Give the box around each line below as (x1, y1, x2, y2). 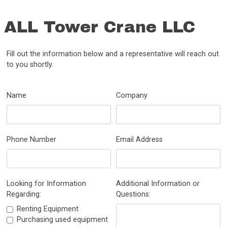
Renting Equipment (17, 205, 79, 214)
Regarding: (7, 190, 42, 199)
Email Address (116, 135, 163, 144)
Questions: (116, 190, 150, 199)
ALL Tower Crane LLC (4, 18, 196, 36)
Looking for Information (7, 179, 87, 188)
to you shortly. (7, 60, 54, 69)
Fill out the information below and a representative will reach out (7, 50, 219, 59)
